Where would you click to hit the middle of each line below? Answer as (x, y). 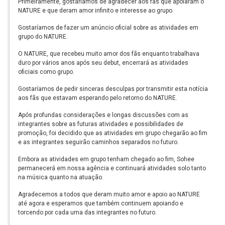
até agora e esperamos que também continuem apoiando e (101, 204)
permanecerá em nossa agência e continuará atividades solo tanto (112, 168)
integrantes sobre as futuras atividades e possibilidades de (101, 124)
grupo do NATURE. (43, 37)
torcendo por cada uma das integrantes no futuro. (87, 213)
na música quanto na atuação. (61, 178)
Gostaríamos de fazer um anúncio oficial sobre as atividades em (108, 28)
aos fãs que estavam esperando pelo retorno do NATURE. (98, 98)
